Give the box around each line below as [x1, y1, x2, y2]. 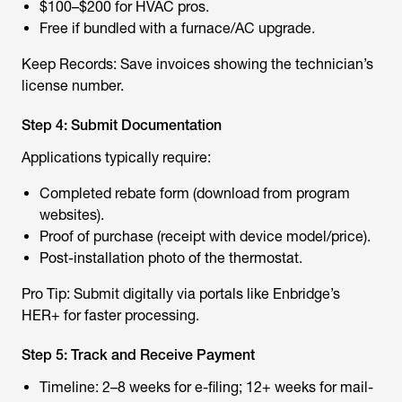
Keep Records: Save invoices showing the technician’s [22, 56, 373, 73]
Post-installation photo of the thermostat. [39, 249, 302, 267]
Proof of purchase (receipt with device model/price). [39, 228, 371, 245]
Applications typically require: [22, 149, 211, 166]
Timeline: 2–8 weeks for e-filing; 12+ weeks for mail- [39, 379, 373, 396]
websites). [39, 206, 104, 223]
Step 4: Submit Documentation [22, 117, 222, 134]
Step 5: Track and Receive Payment [22, 346, 255, 363]
